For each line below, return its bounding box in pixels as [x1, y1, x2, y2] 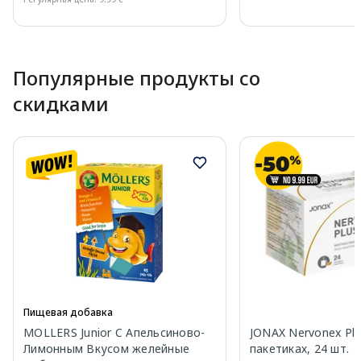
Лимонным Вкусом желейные [23, 340, 189, 356]
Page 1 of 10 [6, 26, 77, 43]
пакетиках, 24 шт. [249, 340, 350, 356]
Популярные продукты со [13, 64, 260, 91]
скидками [13, 89, 109, 117]
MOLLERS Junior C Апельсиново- [23, 324, 205, 340]
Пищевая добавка [23, 305, 113, 319]
